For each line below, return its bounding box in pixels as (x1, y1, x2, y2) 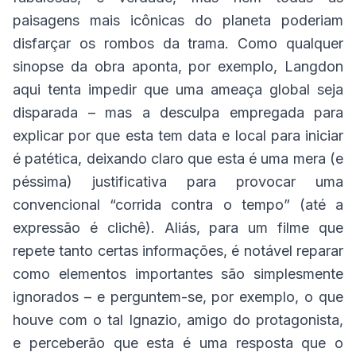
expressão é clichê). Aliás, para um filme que (13, 219, 343, 236)
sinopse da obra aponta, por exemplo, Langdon (13, 58, 343, 75)
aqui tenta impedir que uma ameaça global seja (13, 81, 343, 98)
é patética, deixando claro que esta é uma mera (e (13, 150, 343, 167)
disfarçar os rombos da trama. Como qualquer (13, 35, 343, 52)
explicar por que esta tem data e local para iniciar (13, 127, 343, 144)
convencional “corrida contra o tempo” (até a (13, 196, 343, 213)
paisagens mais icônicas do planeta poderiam (13, 12, 343, 29)
